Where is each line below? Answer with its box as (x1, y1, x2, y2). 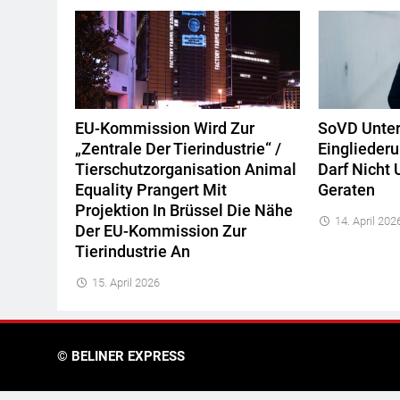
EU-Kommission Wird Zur (75, 119, 254, 137)
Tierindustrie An (75, 242, 190, 261)
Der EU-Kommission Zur (75, 221, 246, 240)
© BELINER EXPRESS (57, 347, 185, 364)
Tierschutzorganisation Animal (75, 160, 296, 179)
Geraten (318, 180, 376, 199)
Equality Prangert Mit (75, 180, 227, 199)
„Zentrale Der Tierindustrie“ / (75, 139, 281, 158)
